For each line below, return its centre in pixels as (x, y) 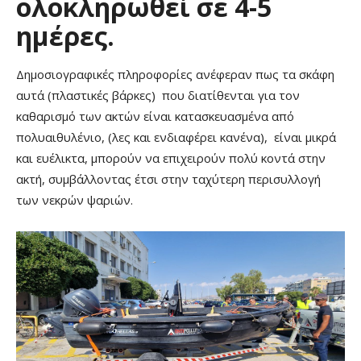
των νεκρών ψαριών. (75, 199)
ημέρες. (65, 35)
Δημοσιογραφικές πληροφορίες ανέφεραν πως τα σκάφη (175, 74)
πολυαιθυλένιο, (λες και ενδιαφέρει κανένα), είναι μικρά (176, 137)
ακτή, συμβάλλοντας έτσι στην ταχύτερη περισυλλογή (168, 178)
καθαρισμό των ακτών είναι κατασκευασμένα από (155, 116)
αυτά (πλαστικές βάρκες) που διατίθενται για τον (158, 95)
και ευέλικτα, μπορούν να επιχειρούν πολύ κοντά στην (171, 158)
